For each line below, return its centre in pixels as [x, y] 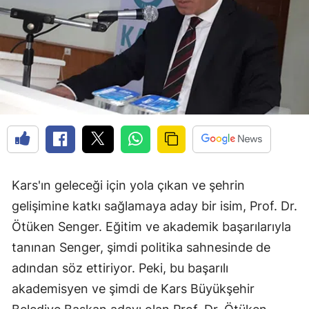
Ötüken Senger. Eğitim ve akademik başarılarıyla [151, 227]
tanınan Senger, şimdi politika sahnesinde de [141, 248]
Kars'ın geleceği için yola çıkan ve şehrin [128, 186]
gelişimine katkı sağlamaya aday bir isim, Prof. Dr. [154, 206]
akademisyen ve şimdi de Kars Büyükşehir [133, 289]
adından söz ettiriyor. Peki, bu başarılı [120, 268]
